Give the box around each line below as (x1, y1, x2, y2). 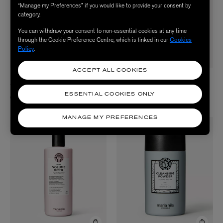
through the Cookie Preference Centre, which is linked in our (18, 35, 170, 44)
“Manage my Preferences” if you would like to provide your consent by (18, 1, 191, 9)
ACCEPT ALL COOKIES (72, 68, 148, 73)
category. (18, 10, 40, 18)
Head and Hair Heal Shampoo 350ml (116, 83, 209, 92)
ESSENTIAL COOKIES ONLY (65, 92, 155, 97)
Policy (18, 44, 34, 53)
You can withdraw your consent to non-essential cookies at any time (18, 26, 187, 35)
